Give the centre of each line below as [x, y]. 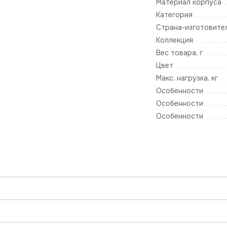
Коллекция [175, 40]
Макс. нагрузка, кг [187, 78]
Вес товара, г [179, 53]
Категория [174, 15]
